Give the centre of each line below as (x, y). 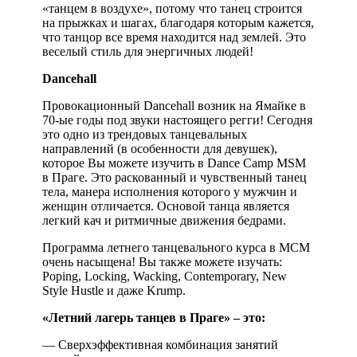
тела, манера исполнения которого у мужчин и (170, 191)
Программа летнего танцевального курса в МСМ (176, 247)
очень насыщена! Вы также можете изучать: (162, 261)
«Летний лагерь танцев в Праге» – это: (154, 317)
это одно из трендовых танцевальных (145, 134)
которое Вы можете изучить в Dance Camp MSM (174, 163)
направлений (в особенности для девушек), (160, 148)
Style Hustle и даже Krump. (114, 290)
